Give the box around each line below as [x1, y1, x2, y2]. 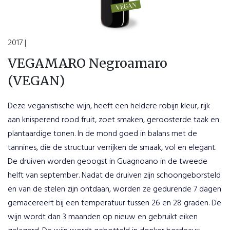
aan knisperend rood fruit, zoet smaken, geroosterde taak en [8, 113, 219, 127]
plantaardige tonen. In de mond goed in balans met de [8, 127, 197, 141]
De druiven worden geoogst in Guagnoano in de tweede [8, 155, 207, 168]
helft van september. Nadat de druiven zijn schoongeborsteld [8, 169, 221, 182]
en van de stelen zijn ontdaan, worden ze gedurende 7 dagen [8, 183, 221, 196]
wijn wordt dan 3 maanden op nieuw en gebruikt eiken [8, 210, 198, 224]
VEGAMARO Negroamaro [8, 55, 167, 71]
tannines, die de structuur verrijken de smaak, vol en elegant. [8, 141, 216, 155]
